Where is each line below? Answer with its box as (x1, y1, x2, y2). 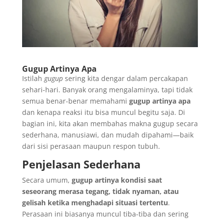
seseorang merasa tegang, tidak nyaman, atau (22, 186, 179, 196)
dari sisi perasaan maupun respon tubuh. (22, 141, 160, 151)
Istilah (22, 73, 44, 83)
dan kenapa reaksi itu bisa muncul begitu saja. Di (22, 107, 185, 117)
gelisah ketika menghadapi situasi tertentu (22, 197, 168, 207)
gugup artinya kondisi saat (71, 175, 162, 185)
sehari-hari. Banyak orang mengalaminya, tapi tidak (22, 84, 192, 94)
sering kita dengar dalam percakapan (62, 73, 188, 83)
